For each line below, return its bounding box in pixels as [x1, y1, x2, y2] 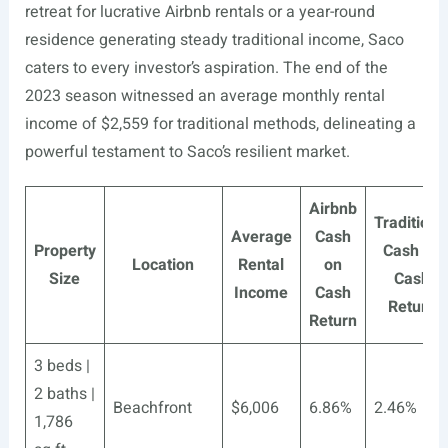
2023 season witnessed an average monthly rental [24, 84, 385, 108]
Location [132, 253, 195, 277]
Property [33, 239, 96, 263]
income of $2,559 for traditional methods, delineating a [24, 112, 416, 136]
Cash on [383, 239, 442, 263]
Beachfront [112, 396, 192, 420]
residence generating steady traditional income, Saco [24, 28, 404, 52]
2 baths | [33, 382, 95, 406]
